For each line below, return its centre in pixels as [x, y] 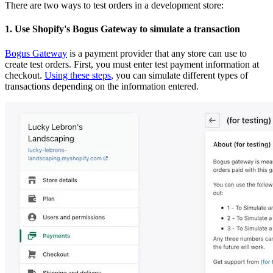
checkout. [25, 75]
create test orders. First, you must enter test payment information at [132, 64]
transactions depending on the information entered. [102, 86]
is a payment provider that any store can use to [157, 53]
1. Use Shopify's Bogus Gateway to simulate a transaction [122, 29]
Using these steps [78, 75]
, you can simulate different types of [179, 75]
